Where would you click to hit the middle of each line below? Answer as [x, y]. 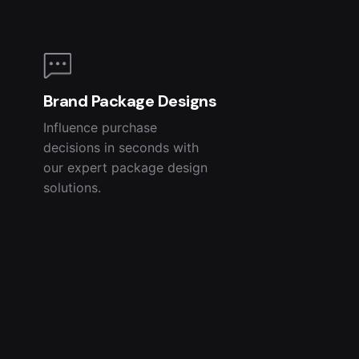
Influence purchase [100, 128]
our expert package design [125, 168]
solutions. [72, 188]
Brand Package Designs [130, 101]
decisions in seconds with [121, 148]
